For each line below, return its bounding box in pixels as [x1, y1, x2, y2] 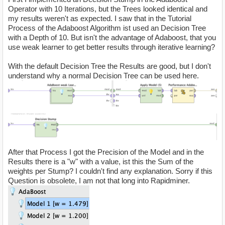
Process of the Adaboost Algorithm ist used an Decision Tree [8, 24, 206, 33]
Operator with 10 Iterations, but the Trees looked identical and [8, 5, 207, 14]
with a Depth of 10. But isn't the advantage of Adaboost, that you [8, 33, 216, 42]
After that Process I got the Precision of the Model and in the [8, 147, 204, 156]
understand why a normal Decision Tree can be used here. [8, 71, 199, 80]
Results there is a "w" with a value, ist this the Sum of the [8, 157, 193, 166]
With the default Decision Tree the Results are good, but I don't [8, 62, 211, 71]
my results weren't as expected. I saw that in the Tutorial [8, 14, 191, 23]
